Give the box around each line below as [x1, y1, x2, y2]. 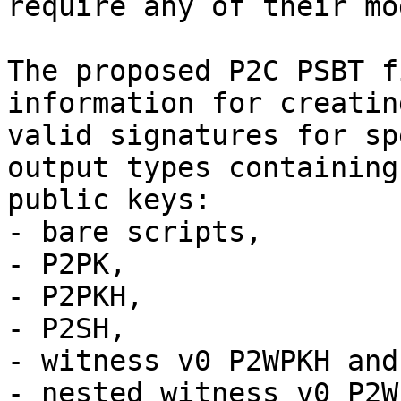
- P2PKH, [7, 280, 143, 312]
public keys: [7, 183, 211, 216]
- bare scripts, [7, 216, 262, 248]
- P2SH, [7, 312, 126, 345]
